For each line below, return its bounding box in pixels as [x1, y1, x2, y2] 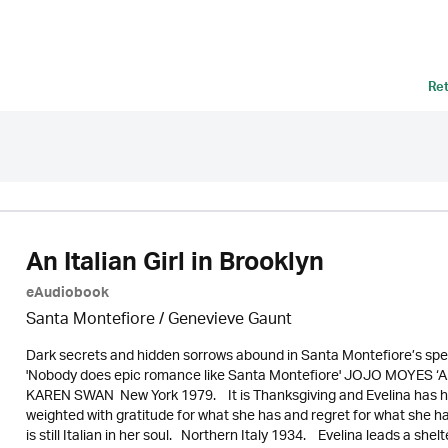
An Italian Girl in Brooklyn [25, 241, 324, 291]
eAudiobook [25, 281, 109, 309]
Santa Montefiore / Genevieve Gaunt [25, 304, 292, 337]
